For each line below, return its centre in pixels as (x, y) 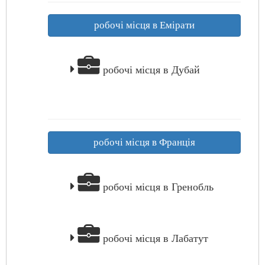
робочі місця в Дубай (150, 70)
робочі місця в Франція (144, 142)
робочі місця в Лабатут (154, 238)
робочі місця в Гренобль (157, 187)
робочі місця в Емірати (144, 25)
